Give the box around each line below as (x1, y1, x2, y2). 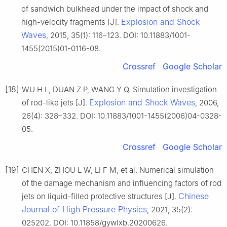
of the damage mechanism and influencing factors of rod (22, 178, 221, 188)
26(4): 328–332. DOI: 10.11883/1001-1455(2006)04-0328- (22, 111, 222, 121)
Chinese (178, 191, 209, 202)
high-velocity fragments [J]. (21, 17, 121, 27)
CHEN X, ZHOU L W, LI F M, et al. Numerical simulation (22, 165, 214, 175)
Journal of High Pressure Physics (22, 204, 147, 215)
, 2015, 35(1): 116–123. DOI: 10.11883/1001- (46, 30, 191, 41)
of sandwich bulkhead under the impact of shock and (21, 4, 208, 14)
